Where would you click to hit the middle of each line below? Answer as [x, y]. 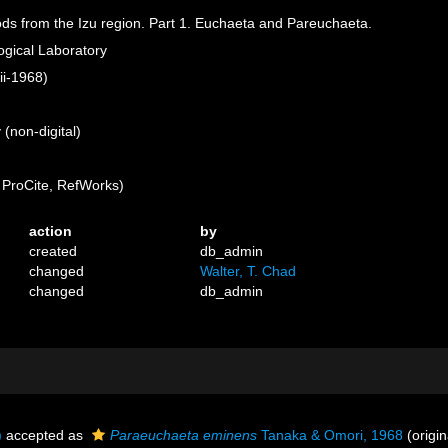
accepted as [44, 435]
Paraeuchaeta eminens [183, 435]
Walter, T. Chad [248, 271]
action [51, 231]
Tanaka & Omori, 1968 [330, 435]
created [53, 251]
